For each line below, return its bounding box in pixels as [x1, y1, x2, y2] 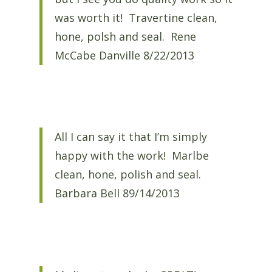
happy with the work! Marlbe [54, 148, 209, 163]
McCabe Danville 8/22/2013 [54, 47, 194, 63]
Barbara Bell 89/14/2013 [54, 186, 180, 201]
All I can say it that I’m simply [54, 129, 207, 144]
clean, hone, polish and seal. [54, 167, 204, 182]
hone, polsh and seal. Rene [54, 29, 196, 44]
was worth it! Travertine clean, [54, 10, 217, 25]
